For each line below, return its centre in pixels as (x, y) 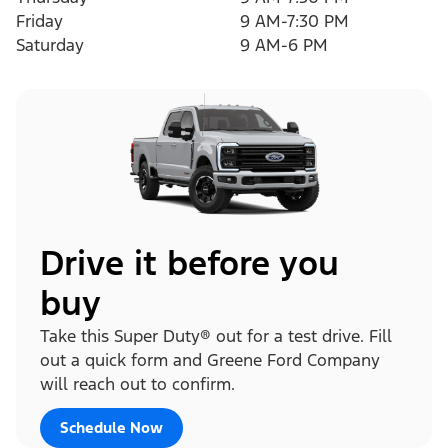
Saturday (50, 45)
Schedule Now (111, 427)
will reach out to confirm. (137, 383)
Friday (39, 21)
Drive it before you (189, 263)
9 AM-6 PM (284, 45)
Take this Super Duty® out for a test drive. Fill (216, 335)
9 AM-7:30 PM (294, 21)
